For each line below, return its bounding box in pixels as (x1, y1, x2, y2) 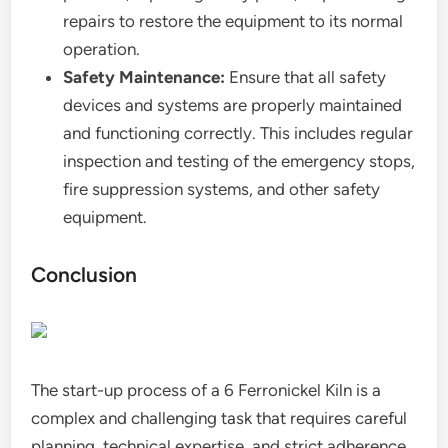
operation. (63, 39, 141, 59)
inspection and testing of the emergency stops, (63, 151, 416, 171)
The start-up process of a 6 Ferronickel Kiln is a (31, 380, 382, 400)
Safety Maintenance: (63, 67, 226, 87)
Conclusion (31, 262, 138, 287)
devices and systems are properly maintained (63, 95, 403, 115)
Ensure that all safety (225, 67, 387, 87)
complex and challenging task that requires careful (31, 408, 408, 428)
